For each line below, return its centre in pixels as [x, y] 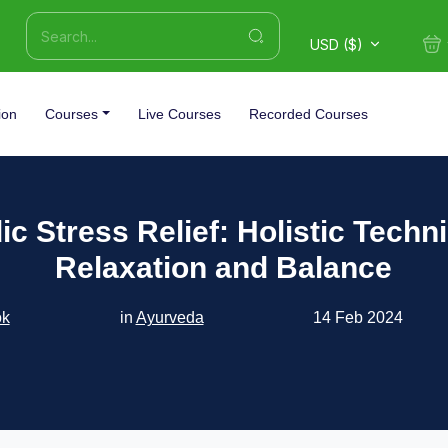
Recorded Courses [309, 114]
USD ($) [336, 44]
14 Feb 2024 [358, 317]
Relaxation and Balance [224, 267]
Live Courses [180, 114]
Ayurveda [169, 317]
